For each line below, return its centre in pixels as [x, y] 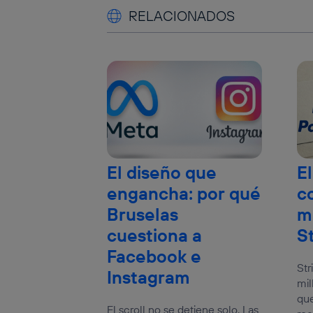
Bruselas [143, 215]
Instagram [149, 278]
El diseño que [162, 173]
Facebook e [154, 257]
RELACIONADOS [182, 16]
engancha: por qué [184, 194]
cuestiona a [155, 236]
